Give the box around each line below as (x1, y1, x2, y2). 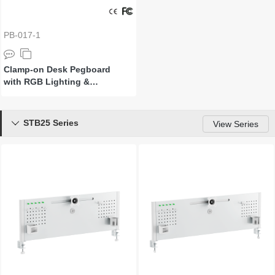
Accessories (4, 89, 55, 99)
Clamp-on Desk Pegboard (4, 64, 110, 74)
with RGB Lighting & (4, 77, 90, 87)
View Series (213, 119, 258, 129)
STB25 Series (23, 118, 79, 128)
